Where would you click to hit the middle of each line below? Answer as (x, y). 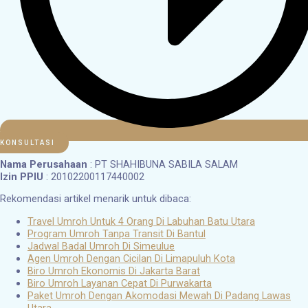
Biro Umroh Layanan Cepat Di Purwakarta (120, 283)
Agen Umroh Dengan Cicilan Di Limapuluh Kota (131, 258)
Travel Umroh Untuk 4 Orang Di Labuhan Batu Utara (141, 221)
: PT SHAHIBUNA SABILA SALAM (163, 164)
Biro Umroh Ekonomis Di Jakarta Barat (114, 271)
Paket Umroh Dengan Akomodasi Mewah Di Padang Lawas (159, 295)
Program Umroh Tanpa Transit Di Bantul (117, 233)
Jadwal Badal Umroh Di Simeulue (101, 246)
